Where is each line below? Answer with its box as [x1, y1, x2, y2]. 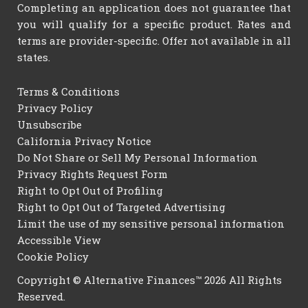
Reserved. [17, 289, 65, 304]
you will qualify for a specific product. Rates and [17, 17, 291, 32]
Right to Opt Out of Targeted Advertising [17, 200, 225, 214]
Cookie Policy [17, 250, 89, 264]
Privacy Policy [17, 101, 93, 115]
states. [17, 50, 50, 65]
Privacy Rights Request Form [17, 167, 168, 181]
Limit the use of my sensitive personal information [17, 217, 285, 231]
